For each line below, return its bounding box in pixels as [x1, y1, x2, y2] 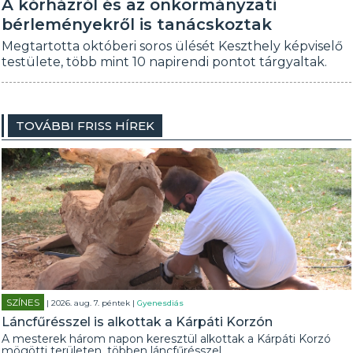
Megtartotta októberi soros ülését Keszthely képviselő [2, 39, 344, 54]
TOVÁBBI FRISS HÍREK [16, 118, 155, 133]
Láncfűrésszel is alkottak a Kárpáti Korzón [2, 314, 273, 329]
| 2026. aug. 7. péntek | [44, 298, 138, 308]
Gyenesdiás [137, 298, 184, 308]
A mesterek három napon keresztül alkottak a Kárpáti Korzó [2, 332, 332, 346]
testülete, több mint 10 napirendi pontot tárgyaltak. [2, 54, 328, 69]
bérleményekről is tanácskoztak [2, 15, 273, 34]
